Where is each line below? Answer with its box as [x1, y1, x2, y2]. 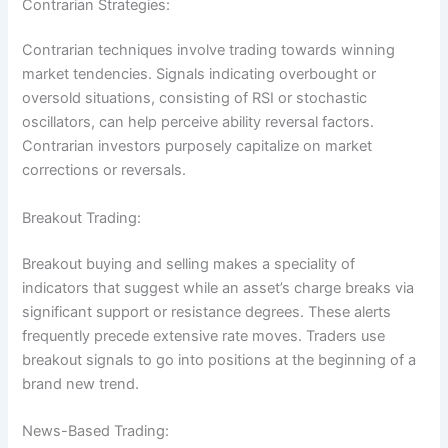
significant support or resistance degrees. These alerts [22, 302, 392, 321]
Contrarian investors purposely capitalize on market [22, 137, 373, 156]
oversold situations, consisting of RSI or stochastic [22, 89, 368, 108]
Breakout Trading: [22, 208, 146, 227]
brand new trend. [22, 374, 140, 393]
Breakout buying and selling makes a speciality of [22, 254, 356, 273]
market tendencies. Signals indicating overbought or [22, 65, 377, 84]
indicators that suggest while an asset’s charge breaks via [22, 278, 415, 297]
